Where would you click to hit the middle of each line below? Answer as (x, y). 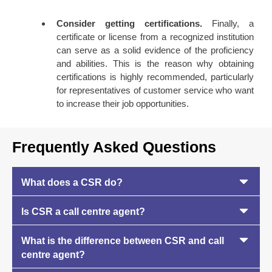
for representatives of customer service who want (155, 90)
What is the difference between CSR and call (123, 240)
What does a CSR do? (72, 182)
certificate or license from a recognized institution (155, 37)
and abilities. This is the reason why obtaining (155, 64)
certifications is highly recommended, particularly (155, 77)
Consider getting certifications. (129, 24)
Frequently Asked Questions (114, 147)
